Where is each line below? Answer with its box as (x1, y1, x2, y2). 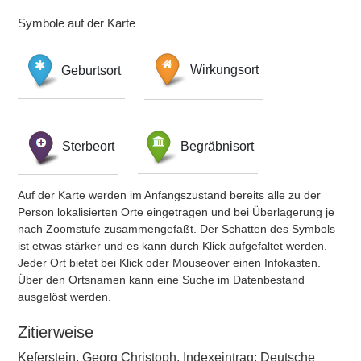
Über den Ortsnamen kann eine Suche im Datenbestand (18, 273, 305, 286)
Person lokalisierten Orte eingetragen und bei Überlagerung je (18, 205, 334, 218)
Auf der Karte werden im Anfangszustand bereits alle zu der (18, 189, 321, 201)
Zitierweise (18, 323, 93, 341)
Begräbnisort (180, 139, 254, 153)
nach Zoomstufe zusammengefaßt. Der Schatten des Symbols (18, 222, 335, 235)
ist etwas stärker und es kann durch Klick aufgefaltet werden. (18, 239, 327, 252)
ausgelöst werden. (18, 290, 111, 303)
